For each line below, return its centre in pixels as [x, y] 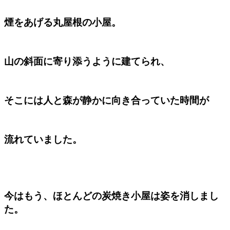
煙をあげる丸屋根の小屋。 [63, 23]
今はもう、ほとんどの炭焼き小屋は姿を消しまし [111, 196]
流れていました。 [43, 140]
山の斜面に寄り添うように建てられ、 [87, 62]
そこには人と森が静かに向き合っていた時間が [107, 101]
